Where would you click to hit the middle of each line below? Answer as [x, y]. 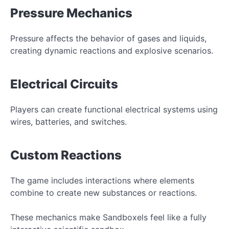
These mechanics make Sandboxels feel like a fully [108, 217]
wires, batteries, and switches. [68, 121]
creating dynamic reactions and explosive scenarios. [112, 50]
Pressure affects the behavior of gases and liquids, [108, 38]
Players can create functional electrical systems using [114, 109]
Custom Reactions [66, 155]
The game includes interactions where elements [102, 180]
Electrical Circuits [64, 84]
